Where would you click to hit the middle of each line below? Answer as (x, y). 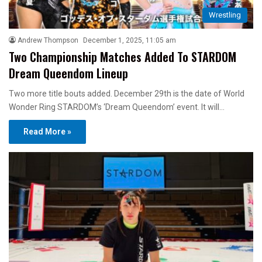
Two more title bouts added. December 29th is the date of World (127, 94)
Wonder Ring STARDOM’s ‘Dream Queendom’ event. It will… (117, 107)
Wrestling (225, 15)
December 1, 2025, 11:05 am (130, 41)
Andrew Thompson (48, 41)
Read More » (47, 132)
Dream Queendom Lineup (68, 73)
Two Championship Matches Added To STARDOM (123, 57)
